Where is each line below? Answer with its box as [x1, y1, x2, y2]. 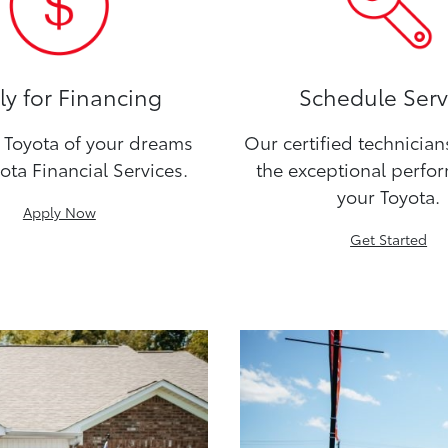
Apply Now [22, 202, 96, 222]
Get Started [350, 229, 428, 249]
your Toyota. [337, 183, 441, 209]
